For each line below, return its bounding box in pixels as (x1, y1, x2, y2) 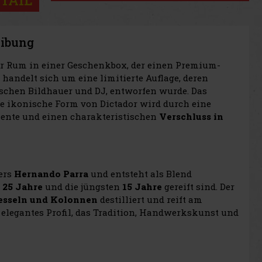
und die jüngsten (43, 180, 122, 192)
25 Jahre (2, 180, 43, 192)
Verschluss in (159, 110, 223, 122)
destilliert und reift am (98, 193, 202, 205)
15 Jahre (122, 180, 162, 192)
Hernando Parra (14, 167, 88, 180)
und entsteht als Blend (88, 167, 192, 180)
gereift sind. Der (162, 180, 235, 192)
